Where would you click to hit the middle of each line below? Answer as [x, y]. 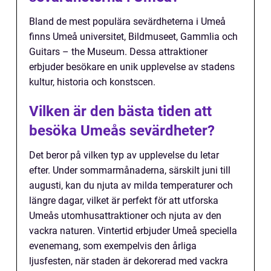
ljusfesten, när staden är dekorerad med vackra [129, 261]
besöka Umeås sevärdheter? [122, 131]
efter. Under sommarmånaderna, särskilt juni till [130, 171]
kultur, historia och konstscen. [92, 82]
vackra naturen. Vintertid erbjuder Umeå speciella [133, 231]
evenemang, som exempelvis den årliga [113, 246]
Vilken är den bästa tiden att [120, 112]
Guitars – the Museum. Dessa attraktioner [118, 52]
